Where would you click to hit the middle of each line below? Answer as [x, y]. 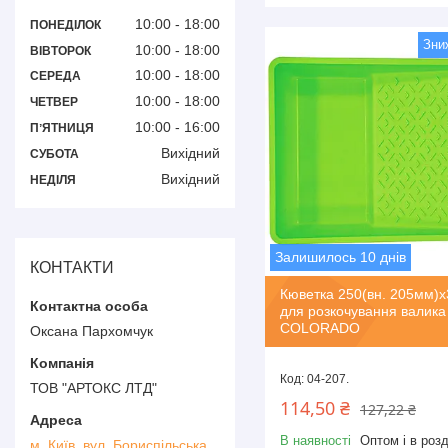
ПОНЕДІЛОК [65, 24]
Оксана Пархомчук [91, 330]
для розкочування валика [363, 311]
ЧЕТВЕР [54, 102]
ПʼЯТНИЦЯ [62, 127]
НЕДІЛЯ [53, 179]
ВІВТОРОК [60, 50]
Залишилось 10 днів [340, 257]
